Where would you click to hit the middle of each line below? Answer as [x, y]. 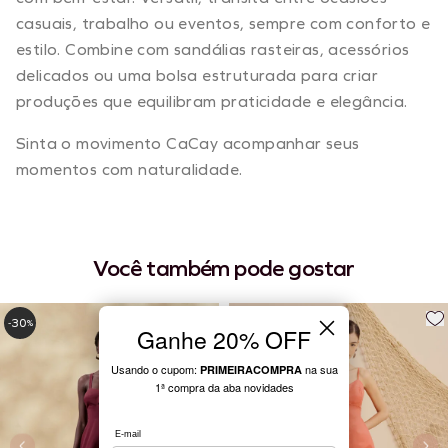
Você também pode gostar [224, 268]
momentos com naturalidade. [129, 169]
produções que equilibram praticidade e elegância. [212, 101]
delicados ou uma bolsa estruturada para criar [197, 75]
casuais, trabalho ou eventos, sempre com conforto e [223, 23]
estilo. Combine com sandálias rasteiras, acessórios [213, 49]
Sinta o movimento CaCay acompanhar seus [188, 143]
